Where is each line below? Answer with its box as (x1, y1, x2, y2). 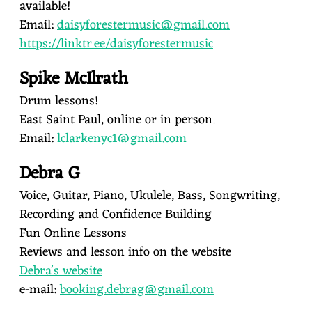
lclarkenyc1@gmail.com (57, 127, 187, 150)
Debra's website (19, 260, 102, 282)
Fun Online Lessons (19, 222, 127, 244)
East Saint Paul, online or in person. (19, 109, 215, 131)
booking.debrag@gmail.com (60, 279, 214, 301)
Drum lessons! (19, 90, 98, 112)
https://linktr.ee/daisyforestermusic (19, 33, 213, 55)
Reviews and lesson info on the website (19, 241, 231, 263)
